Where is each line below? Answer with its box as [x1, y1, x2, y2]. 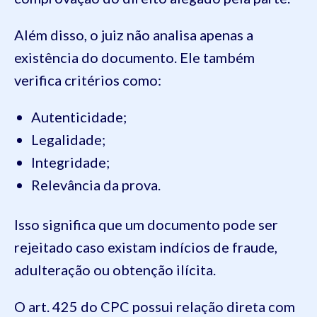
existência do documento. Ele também [14, 49, 255, 67]
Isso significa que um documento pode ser [14, 216, 278, 234]
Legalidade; [31, 131, 105, 149]
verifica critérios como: [14, 71, 161, 89]
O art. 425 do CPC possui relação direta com [14, 298, 295, 316]
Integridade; [31, 154, 110, 171]
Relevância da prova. [31, 176, 161, 194]
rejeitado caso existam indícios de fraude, [14, 238, 277, 256]
